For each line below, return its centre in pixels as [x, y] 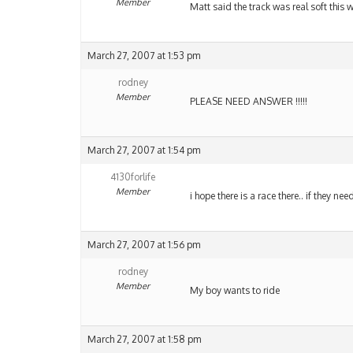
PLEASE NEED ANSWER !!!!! [249, 102]
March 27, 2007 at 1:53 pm [144, 56]
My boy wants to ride [235, 291]
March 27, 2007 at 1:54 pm [144, 150]
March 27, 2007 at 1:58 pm [144, 340]
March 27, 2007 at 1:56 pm [144, 245]
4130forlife [133, 177]
